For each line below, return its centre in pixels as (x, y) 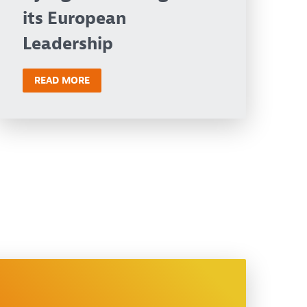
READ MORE (62, 80)
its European (75, 19)
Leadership (68, 44)
